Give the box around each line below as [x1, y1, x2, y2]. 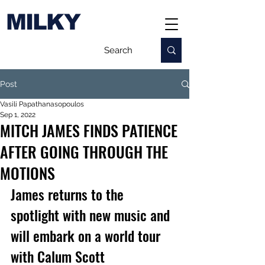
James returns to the [11, 183, 127, 205]
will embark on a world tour [11, 225, 164, 246]
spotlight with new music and [11, 204, 173, 225]
